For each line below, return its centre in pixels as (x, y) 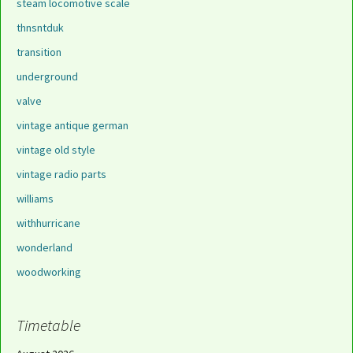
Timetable (48, 325)
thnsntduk (40, 28)
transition (39, 52)
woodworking (49, 272)
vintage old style (56, 150)
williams (35, 199)
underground (47, 76)
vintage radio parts (61, 174)
